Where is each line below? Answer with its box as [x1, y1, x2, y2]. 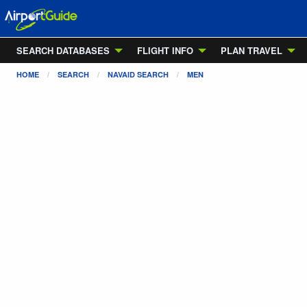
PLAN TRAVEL [221, 44, 282, 57]
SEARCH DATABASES [16, 44, 110, 57]
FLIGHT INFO [137, 44, 193, 57]
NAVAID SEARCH [108, 69, 169, 79]
